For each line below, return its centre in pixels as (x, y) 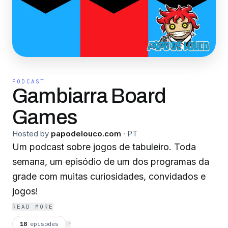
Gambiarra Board (89, 96)
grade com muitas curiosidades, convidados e (109, 176)
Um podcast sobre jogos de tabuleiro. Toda (104, 147)
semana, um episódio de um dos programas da (111, 162)
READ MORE (33, 207)
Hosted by (31, 134)
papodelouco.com (86, 134)
